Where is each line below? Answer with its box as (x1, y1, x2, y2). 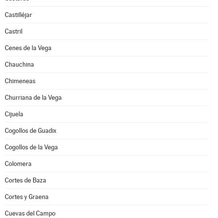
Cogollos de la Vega (5, 144, 58, 151)
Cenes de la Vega (5, 44, 52, 52)
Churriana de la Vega (5, 94, 62, 101)
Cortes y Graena (5, 193, 49, 200)
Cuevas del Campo (5, 210, 55, 217)
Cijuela (5, 110, 23, 118)
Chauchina (5, 61, 34, 68)
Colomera (5, 160, 32, 167)
